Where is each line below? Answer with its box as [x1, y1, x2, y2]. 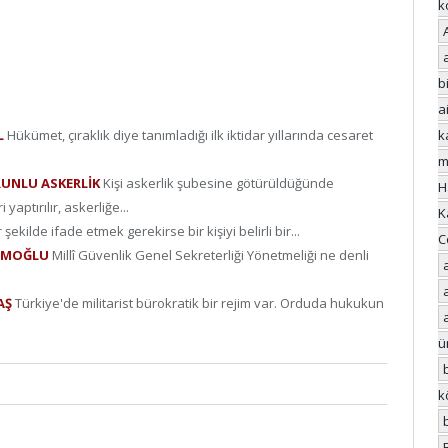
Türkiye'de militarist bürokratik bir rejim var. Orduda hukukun [15, 293, 384, 312]
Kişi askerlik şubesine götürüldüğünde [103, 173, 334, 192]
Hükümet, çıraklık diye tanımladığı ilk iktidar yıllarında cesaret [7, 125, 373, 144]
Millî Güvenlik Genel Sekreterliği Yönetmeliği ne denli [52, 245, 369, 264]
